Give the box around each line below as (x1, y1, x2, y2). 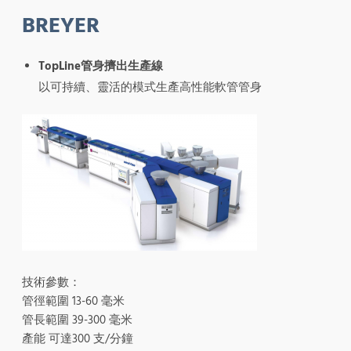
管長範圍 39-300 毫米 (22, 311, 132, 328)
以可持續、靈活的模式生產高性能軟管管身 (38, 78, 262, 96)
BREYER (22, 10, 100, 41)
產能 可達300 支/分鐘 (22, 330, 133, 347)
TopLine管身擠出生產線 (38, 57, 163, 74)
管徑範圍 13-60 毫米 (22, 292, 125, 309)
